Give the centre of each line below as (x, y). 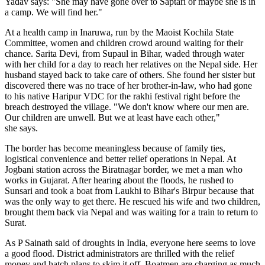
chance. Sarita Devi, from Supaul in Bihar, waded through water (125, 54)
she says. (21, 128)
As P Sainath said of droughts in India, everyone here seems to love (130, 243)
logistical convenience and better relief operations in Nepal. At (120, 159)
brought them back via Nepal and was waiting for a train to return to (131, 212)
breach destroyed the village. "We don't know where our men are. (127, 107)
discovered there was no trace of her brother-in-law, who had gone (128, 86)
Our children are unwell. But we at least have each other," (112, 118)
